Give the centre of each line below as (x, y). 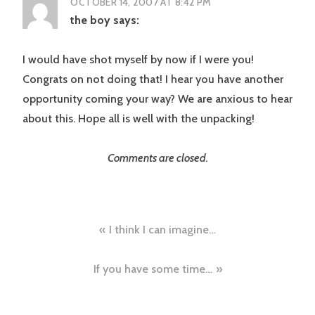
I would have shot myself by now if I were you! (138, 60)
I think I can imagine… (162, 229)
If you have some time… (153, 269)
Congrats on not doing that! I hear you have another (153, 79)
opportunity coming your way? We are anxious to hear (157, 99)
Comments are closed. (157, 158)
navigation (79, 257)
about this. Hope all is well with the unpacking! (139, 119)
